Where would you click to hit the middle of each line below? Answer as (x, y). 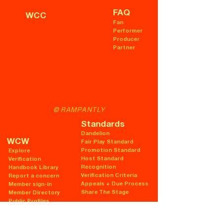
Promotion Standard (110, 150)
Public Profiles (29, 201)
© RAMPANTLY (79, 110)
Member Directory (34, 193)
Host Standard (102, 159)
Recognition (98, 167)
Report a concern (34, 176)
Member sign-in (30, 184)
